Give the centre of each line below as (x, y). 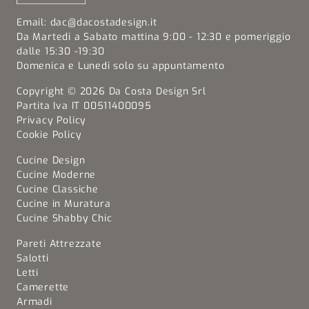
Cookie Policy (49, 135)
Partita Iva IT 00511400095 (84, 106)
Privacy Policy (52, 121)
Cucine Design (51, 161)
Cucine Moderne (57, 175)
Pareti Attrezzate (59, 244)
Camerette (43, 288)
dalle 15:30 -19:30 (61, 52)
